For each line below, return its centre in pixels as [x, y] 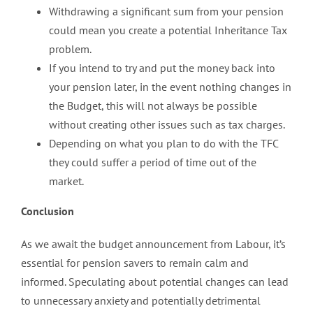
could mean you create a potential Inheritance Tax [168, 30]
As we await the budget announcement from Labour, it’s [153, 243]
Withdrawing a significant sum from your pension [166, 11]
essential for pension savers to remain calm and [135, 262]
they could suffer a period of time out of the [153, 162]
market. [66, 181]
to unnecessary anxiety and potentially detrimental [141, 300]
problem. [70, 49]
